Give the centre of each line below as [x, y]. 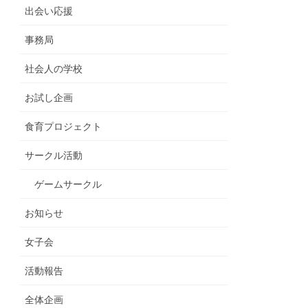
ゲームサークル [68, 184]
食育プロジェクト [64, 126]
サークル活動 [54, 155]
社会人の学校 [54, 68]
